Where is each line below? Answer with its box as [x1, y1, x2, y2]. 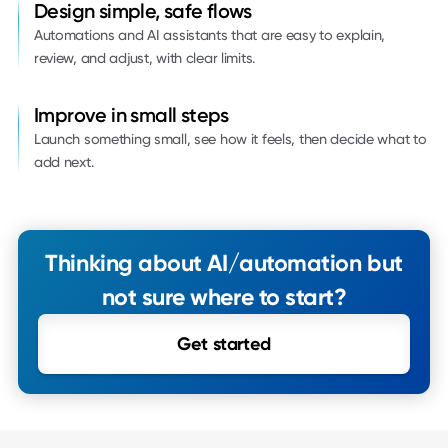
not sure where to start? [101, 283, 347, 312]
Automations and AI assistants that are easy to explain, [33, 27, 386, 45]
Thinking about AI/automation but [45, 249, 403, 278]
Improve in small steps [33, 103, 229, 128]
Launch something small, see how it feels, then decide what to [33, 131, 427, 149]
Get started [176, 333, 272, 356]
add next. [33, 154, 95, 172]
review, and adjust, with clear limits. [33, 50, 256, 68]
